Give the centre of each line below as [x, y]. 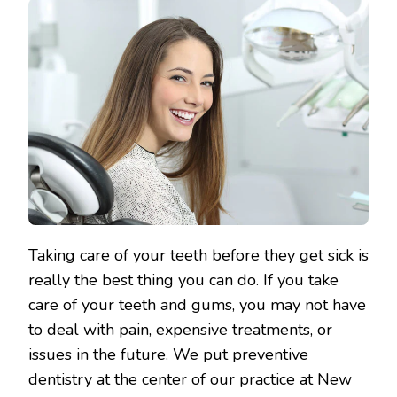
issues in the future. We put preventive [168, 354]
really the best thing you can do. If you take [183, 280]
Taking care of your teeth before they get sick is [198, 255]
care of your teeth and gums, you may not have [197, 304]
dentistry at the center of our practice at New [190, 379]
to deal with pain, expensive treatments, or [180, 329]
